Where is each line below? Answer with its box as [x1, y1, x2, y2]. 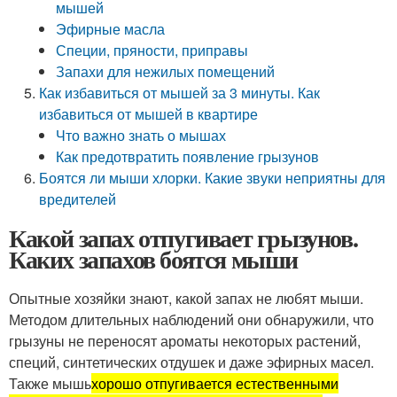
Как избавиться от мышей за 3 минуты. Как [39, 82, 321, 103]
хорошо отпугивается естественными [91, 373, 339, 393]
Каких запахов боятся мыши [9, 241, 298, 277]
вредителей [39, 189, 117, 209]
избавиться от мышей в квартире [39, 104, 259, 124]
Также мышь [9, 373, 91, 393]
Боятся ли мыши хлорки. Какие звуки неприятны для [39, 167, 386, 188]
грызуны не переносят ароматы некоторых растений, [9, 331, 361, 351]
